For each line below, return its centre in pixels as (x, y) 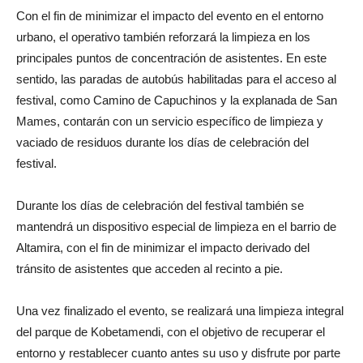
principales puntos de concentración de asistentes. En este (171, 58)
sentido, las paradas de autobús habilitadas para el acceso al (176, 79)
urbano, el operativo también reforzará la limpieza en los (163, 36)
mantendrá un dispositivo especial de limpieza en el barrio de (176, 226)
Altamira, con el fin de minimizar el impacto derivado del (163, 247)
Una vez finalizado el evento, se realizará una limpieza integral (180, 310)
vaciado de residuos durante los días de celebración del (162, 142)
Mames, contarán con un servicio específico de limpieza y (170, 121)
